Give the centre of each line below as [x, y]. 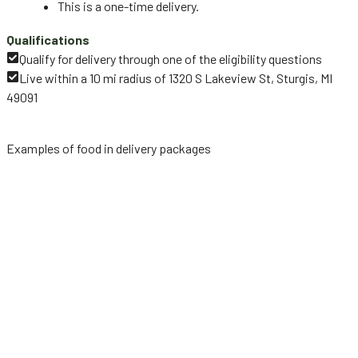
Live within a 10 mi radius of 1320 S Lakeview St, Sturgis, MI [176, 78]
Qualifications [48, 40]
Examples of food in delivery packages [109, 149]
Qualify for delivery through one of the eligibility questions [171, 59]
